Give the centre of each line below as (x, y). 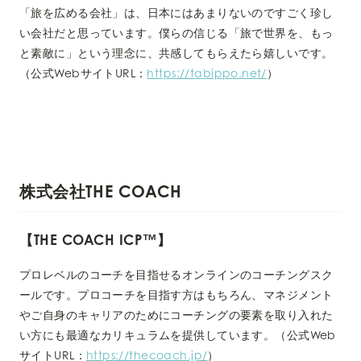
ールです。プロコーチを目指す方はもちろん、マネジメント (176, 294)
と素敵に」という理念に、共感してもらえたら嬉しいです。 (176, 52)
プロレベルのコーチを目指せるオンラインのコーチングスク (176, 274)
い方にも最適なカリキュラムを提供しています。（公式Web (178, 334)
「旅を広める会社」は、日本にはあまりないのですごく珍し (176, 12)
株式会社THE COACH (101, 191)
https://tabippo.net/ (207, 73)
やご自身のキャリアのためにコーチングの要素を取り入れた (176, 314)
